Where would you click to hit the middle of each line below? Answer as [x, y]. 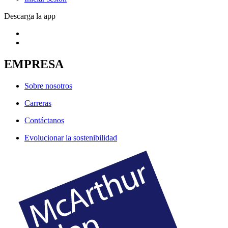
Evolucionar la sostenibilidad [71, 137]
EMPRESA [34, 64]
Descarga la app [30, 16]
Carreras [38, 103]
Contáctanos [44, 120]
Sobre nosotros [48, 85]
